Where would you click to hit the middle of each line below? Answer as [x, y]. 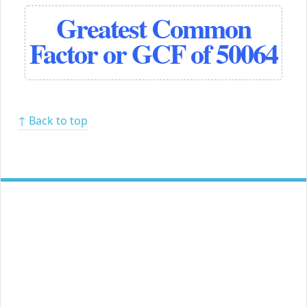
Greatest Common [153, 28]
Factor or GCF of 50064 [153, 53]
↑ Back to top [52, 121]
